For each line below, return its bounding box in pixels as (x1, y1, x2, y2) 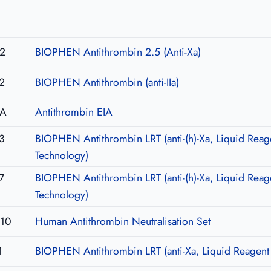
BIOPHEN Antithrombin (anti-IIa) (34, 74, 179, 90)
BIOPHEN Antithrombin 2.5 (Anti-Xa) (34, 44, 201, 60)
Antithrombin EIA (34, 104, 113, 120)
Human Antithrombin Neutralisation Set (34, 213, 211, 229)
